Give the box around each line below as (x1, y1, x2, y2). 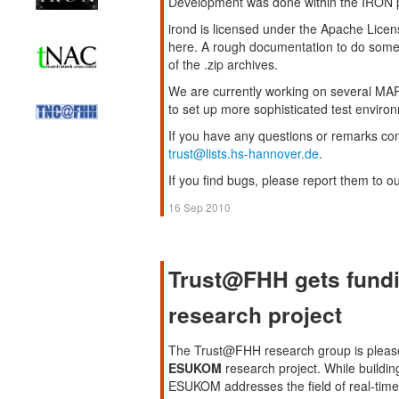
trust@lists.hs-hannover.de (168, 144, 319, 162)
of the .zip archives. (168, 55, 278, 73)
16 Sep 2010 (168, 199, 231, 215)
